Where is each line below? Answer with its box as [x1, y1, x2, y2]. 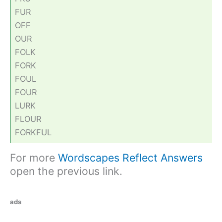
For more [10, 151, 58, 165]
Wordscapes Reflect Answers [58, 151, 203, 165]
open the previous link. [10, 165, 122, 178]
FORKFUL [15, 127, 52, 137]
